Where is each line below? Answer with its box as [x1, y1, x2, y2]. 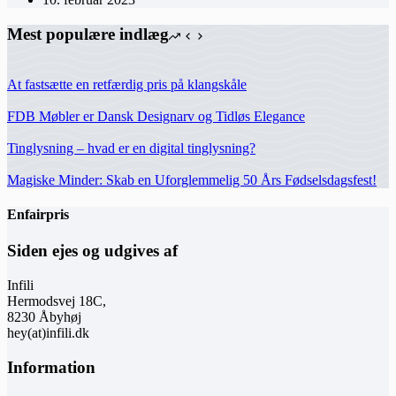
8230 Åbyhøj [7, 308, 81, 324]
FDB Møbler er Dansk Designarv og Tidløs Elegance [7, 108, 305, 124]
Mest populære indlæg [7, 24, 169, 43]
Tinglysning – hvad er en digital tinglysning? [7, 140, 255, 156]
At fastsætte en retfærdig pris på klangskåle [7, 76, 247, 92]
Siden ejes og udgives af [7, 241, 178, 261]
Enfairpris [7, 206, 69, 222]
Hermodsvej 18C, [7, 293, 106, 308]
